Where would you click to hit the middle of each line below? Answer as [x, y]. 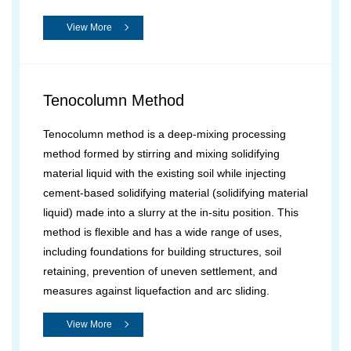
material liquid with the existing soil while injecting [165, 173]
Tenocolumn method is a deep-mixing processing [165, 134]
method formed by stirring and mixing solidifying [161, 154]
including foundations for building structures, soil [162, 251]
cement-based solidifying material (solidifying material [175, 193]
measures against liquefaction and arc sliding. [156, 291]
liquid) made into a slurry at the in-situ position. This [171, 212]
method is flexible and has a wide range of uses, [163, 232]
